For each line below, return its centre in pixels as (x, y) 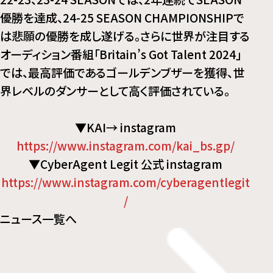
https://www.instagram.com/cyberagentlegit (126, 183)
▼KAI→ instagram (126, 128)
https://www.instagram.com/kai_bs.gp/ (126, 146)
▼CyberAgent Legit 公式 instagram (126, 164)
